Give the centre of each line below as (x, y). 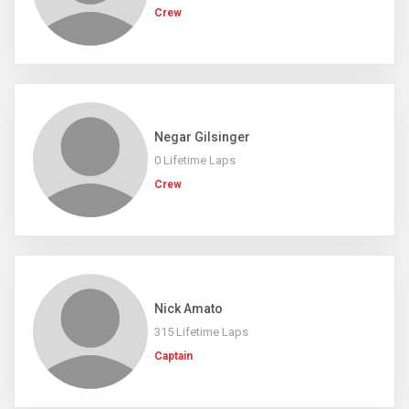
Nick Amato (189, 309)
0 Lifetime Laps (195, 160)
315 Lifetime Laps (201, 332)
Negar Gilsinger (202, 137)
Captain (173, 356)
